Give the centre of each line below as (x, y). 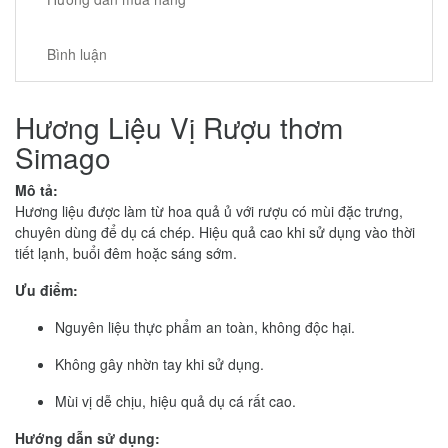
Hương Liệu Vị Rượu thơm (179, 126)
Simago (63, 156)
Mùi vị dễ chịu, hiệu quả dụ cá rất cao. (175, 400)
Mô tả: (36, 189)
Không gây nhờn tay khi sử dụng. (159, 363)
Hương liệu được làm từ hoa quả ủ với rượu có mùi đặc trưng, (209, 210)
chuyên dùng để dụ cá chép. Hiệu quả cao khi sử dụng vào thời (215, 231)
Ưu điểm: (46, 289)
